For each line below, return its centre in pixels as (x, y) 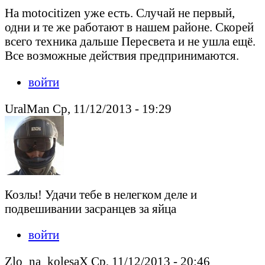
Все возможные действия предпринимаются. (122, 56)
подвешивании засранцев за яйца (91, 208)
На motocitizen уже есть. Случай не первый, (120, 13)
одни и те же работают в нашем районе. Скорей (129, 27)
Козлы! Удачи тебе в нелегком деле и (101, 194)
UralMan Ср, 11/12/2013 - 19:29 (88, 108)
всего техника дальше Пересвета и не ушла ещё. (130, 41)
